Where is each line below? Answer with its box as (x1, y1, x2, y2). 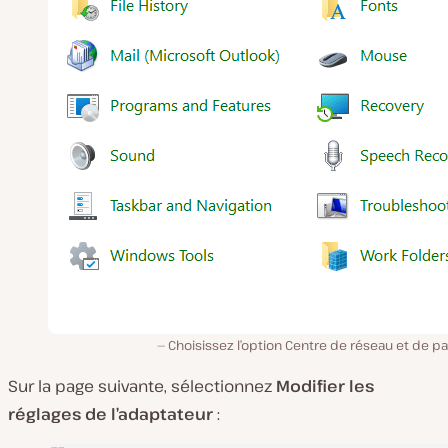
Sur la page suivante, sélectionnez (8, 375, 276, 398)
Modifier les (276, 375, 374, 398)
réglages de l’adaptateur (8, 403, 217, 426)
